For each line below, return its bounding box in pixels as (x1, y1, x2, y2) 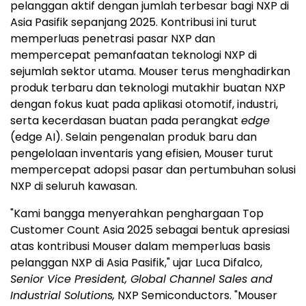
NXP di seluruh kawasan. (10, 178, 137, 194)
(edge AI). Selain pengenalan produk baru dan (10, 128, 257, 145)
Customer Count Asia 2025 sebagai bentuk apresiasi (10, 221, 290, 238)
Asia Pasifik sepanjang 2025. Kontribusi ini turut (10, 14, 257, 30)
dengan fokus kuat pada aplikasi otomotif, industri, (10, 96, 278, 112)
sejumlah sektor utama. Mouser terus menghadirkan (10, 63, 290, 79)
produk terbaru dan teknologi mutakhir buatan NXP (10, 79, 286, 96)
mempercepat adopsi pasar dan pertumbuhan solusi (10, 161, 296, 178)
